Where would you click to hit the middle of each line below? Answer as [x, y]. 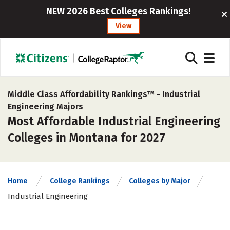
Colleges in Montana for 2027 [87, 138]
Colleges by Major [160, 181]
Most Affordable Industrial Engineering [114, 121]
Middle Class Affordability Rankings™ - [85, 94]
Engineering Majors [45, 107]
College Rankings [80, 181]
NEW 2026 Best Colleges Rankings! [118, 11]
